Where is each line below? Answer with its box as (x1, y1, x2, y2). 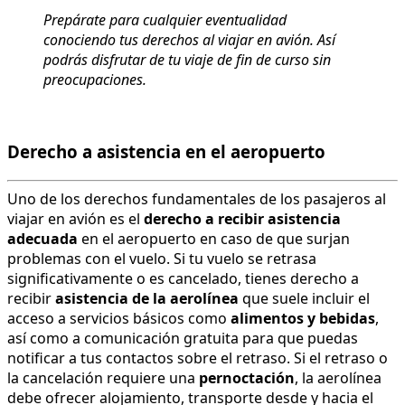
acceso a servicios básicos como (7, 308, 231, 329)
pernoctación (199, 368, 295, 389)
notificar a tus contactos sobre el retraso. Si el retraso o (7, 348, 388, 369)
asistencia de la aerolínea (55, 288, 239, 309)
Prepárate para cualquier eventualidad (43, 9, 287, 30)
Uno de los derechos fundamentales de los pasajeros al (7, 189, 386, 210)
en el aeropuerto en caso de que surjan (78, 229, 350, 250)
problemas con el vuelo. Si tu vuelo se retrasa (7, 249, 316, 269)
